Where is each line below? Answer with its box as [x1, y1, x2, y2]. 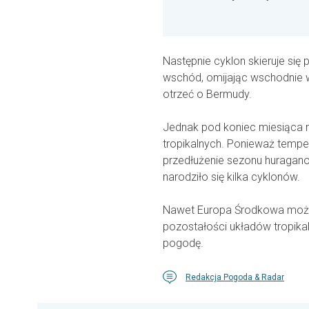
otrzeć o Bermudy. [163, 88, 252, 101]
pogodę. [163, 237, 203, 250]
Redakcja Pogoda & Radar [186, 272, 284, 283]
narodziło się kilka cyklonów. [163, 170, 300, 184]
